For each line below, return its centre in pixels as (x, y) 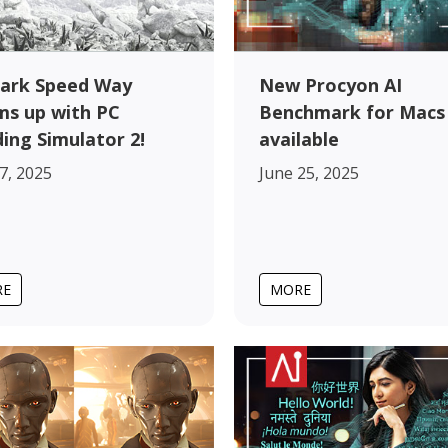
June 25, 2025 (309, 172)
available (299, 138)
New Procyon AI (330, 84)
